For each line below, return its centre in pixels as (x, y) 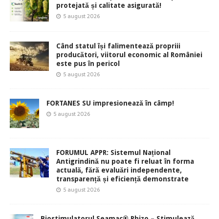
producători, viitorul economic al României (129, 55)
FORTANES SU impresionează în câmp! (110, 103)
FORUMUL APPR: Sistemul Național (113, 152)
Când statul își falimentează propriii (118, 46)
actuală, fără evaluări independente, (119, 170)
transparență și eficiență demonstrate (122, 179)
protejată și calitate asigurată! (109, 5)
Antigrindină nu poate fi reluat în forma (125, 161)
